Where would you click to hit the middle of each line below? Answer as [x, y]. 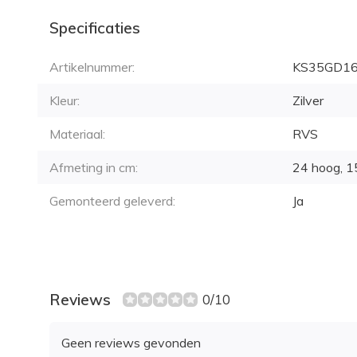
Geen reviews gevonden [131, 343]
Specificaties [95, 28]
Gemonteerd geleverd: [112, 201]
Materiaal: [77, 134]
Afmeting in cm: [94, 167]
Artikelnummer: [92, 67]
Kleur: [65, 100]
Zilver [308, 100]
